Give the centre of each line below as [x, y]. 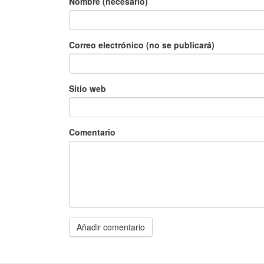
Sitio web [88, 88]
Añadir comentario [111, 227]
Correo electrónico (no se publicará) [142, 45]
